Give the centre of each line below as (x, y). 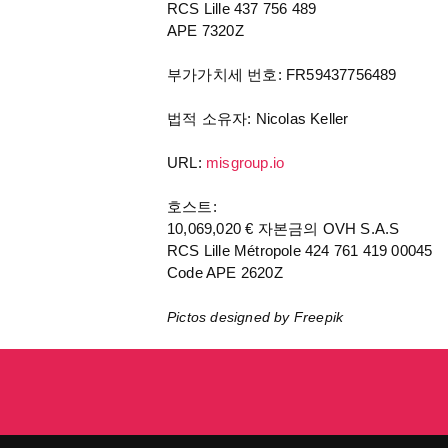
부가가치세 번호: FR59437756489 (282, 74)
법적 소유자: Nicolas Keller (258, 118)
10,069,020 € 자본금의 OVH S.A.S (283, 228)
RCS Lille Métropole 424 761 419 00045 (300, 250)
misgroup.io (245, 162)
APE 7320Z (205, 30)
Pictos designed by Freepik (255, 317)
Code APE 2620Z (225, 272)
